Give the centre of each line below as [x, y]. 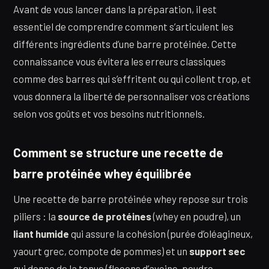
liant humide [41, 234]
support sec [217, 251]
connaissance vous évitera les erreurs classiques [119, 62]
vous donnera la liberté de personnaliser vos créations [131, 96]
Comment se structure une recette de [118, 152]
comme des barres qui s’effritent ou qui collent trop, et [132, 79]
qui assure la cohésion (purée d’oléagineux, [161, 234]
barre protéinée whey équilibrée [102, 173]
